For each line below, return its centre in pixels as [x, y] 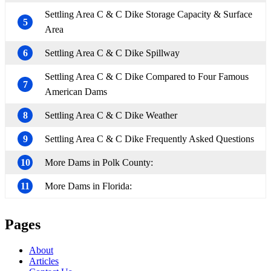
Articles [44, 261]
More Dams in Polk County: [99, 163]
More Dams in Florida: [88, 186]
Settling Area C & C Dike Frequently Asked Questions [149, 139]
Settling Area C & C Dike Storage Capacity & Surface [149, 15]
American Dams [76, 92]
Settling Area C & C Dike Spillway [112, 53]
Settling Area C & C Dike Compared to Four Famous [147, 77]
